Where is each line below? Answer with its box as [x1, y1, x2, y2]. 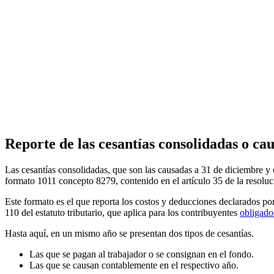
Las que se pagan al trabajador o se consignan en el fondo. [29, 248, 254, 259]
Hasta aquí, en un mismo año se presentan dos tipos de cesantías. [5, 228, 254, 239]
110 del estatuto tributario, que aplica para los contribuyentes [5, 207, 240, 218]
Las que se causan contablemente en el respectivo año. [29, 259, 239, 270]
